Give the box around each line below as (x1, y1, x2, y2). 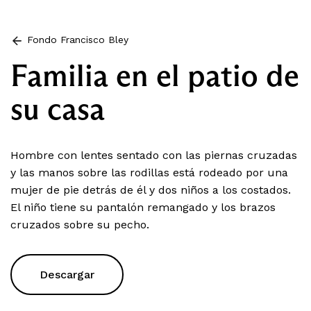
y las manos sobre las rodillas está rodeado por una (10, 166, 288, 180)
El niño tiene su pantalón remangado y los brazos (10, 201, 276, 215)
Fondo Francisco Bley (26, 34, 128, 46)
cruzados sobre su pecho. (10, 218, 149, 232)
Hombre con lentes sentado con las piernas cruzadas (10, 149, 297, 162)
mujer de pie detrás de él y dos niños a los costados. (10, 183, 291, 197)
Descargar (40, 268, 94, 282)
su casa (10, 90, 105, 128)
